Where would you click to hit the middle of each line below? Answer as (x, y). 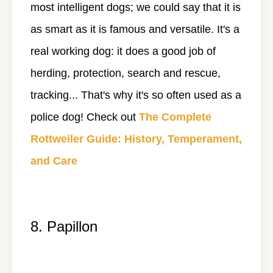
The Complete (175, 117)
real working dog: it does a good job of (123, 51)
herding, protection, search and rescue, (126, 73)
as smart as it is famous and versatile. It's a (135, 29)
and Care (54, 161)
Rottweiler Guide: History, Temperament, (136, 139)
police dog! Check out (85, 117)
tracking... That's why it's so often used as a (136, 95)
